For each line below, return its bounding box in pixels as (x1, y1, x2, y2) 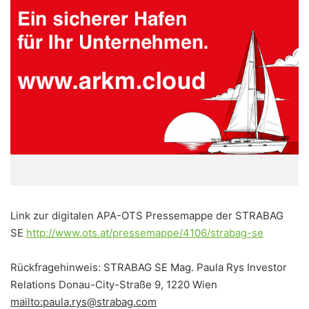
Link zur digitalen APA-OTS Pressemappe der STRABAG (10, 209, 283, 223)
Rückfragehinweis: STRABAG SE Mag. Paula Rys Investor (10, 261, 287, 275)
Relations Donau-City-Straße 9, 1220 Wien (10, 278, 217, 292)
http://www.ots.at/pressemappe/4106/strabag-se (26, 226, 263, 240)
